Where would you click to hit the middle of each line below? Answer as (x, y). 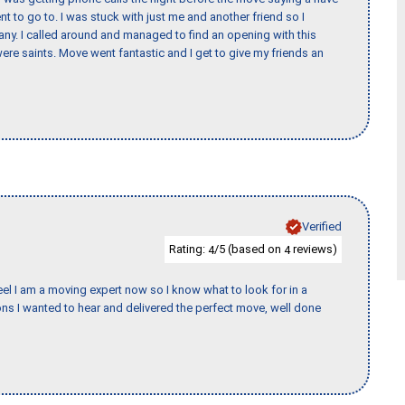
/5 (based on (249, 249)
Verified (322, 226)
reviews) (314, 249)
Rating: (188, 249)
